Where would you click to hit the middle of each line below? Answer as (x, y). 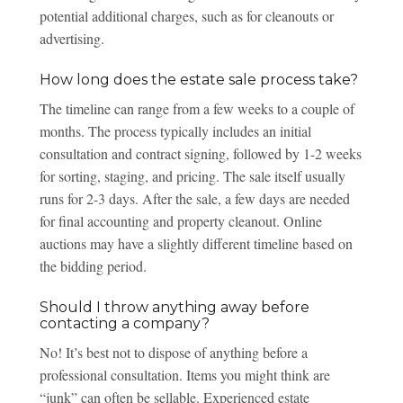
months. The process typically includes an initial (175, 130)
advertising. (72, 38)
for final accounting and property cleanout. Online (180, 220)
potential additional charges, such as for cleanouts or (186, 15)
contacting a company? (124, 323)
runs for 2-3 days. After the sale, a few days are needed (194, 198)
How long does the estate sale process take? (198, 79)
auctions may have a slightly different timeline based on (196, 243)
